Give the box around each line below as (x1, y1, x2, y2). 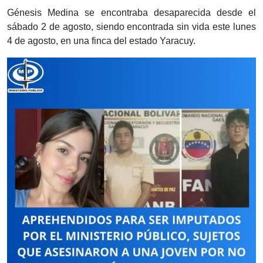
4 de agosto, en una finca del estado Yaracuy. (7, 36, 195, 46)
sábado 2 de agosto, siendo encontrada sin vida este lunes (7, 22, 256, 32)
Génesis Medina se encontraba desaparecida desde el (7, 8, 256, 18)
